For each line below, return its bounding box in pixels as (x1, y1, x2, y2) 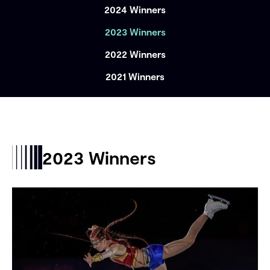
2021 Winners (105, 71, 165, 83)
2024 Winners (104, 4, 166, 16)
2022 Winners (104, 48, 166, 60)
